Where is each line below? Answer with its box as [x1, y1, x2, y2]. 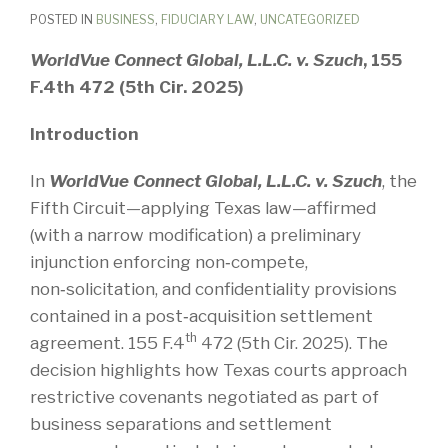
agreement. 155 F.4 [30, 332, 185, 353]
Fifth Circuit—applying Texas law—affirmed [30, 197, 376, 218]
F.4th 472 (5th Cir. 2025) [30, 76, 243, 97]
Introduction [30, 123, 139, 144]
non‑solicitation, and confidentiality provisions [30, 278, 397, 299]
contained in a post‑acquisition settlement [30, 305, 373, 326]
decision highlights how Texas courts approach [30, 359, 407, 380]
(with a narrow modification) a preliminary [30, 224, 361, 245]
